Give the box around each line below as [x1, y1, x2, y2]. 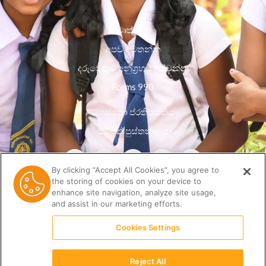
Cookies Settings [115, 223, 180, 232]
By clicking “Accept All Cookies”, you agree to [52, 165, 220, 175]
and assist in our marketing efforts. [52, 199, 183, 208]
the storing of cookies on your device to [52, 176, 202, 186]
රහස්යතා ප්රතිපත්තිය [91, 106, 175, 117]
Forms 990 [112, 81, 154, 92]
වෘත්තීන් [117, 24, 149, 35]
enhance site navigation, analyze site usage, [52, 188, 217, 197]
